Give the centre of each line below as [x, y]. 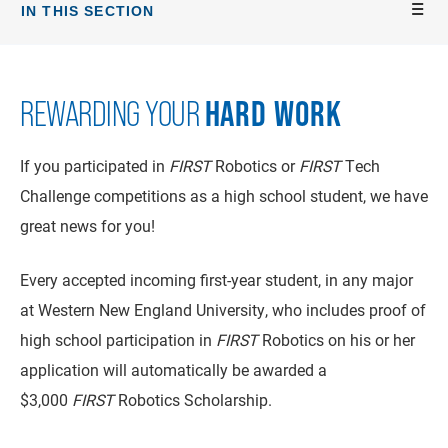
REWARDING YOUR [112, 114]
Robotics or [255, 165]
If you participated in [94, 165]
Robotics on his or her [336, 339]
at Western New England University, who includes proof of [223, 309]
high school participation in [118, 339]
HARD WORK [273, 113]
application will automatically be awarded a [173, 369]
